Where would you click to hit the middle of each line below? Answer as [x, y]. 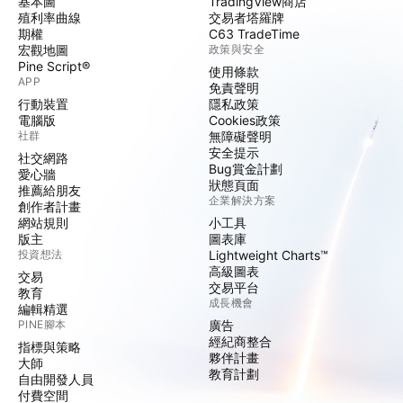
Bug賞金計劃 [246, 169]
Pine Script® [54, 66]
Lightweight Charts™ [269, 255]
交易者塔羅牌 [246, 18]
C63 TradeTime [254, 34]
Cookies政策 [245, 120]
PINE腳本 [42, 324]
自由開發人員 [56, 379]
